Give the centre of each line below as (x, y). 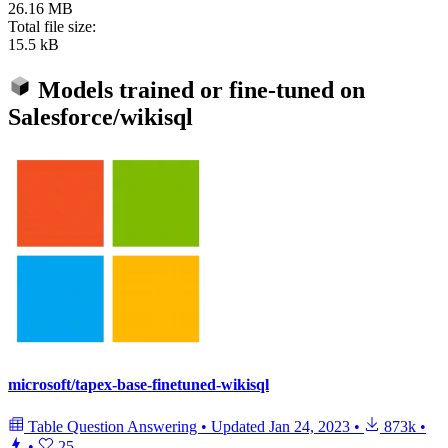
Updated (240, 426)
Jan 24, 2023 (309, 426)
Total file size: (52, 27)
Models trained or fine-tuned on (198, 90)
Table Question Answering (112, 426)
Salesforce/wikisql (100, 117)
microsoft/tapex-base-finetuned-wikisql (138, 385)
